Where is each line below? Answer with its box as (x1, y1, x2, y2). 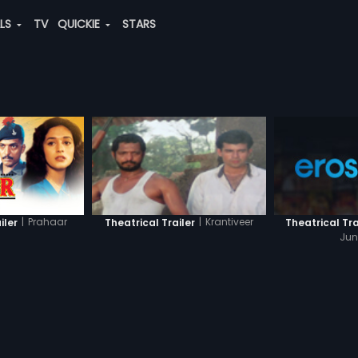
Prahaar (27, 215, 67, 229)
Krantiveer (205, 215, 253, 229)
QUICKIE (57, 16, 103, 32)
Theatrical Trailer (104, 215, 195, 229)
